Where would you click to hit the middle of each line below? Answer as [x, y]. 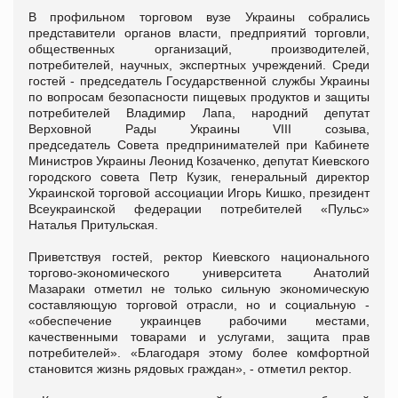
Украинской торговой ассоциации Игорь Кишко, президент [199, 192]
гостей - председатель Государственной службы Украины [199, 80]
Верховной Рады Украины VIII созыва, [199, 128]
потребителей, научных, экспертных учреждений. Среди [199, 64]
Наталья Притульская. [93, 224]
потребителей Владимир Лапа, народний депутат [199, 112]
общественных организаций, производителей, [199, 48]
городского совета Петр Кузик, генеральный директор [199, 176]
